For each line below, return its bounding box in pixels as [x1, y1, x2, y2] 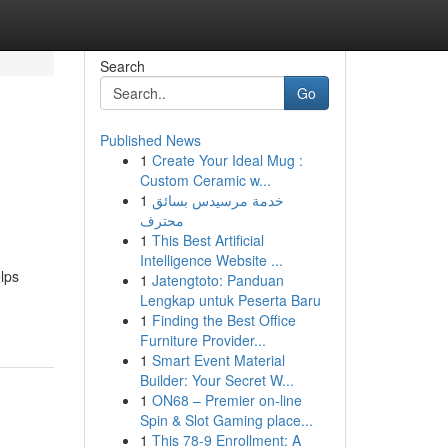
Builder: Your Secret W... [139, 370, 294, 390]
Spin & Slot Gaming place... [139, 410, 313, 430]
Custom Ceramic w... [139, 170, 271, 190]
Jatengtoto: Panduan [151, 270, 284, 290]
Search [99, 56, 145, 76]
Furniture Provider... [139, 330, 266, 350]
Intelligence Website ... [139, 250, 283, 270]
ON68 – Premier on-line [151, 390, 302, 410]
